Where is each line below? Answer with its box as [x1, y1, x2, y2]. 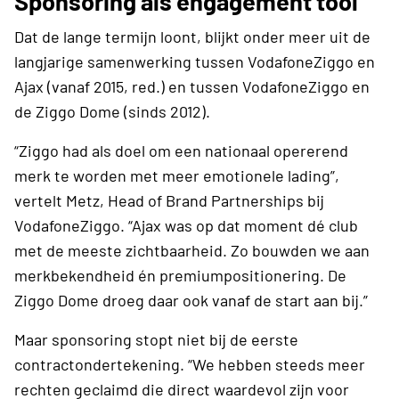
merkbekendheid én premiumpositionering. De [14, 265, 346, 285]
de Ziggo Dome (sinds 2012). [14, 101, 210, 121]
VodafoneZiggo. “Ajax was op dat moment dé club [14, 215, 358, 235]
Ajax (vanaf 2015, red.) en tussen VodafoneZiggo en [14, 76, 370, 96]
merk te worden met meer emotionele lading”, [14, 165, 339, 185]
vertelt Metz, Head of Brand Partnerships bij [14, 190, 324, 210]
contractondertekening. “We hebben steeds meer [14, 354, 365, 374]
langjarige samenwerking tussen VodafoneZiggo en [14, 51, 375, 71]
